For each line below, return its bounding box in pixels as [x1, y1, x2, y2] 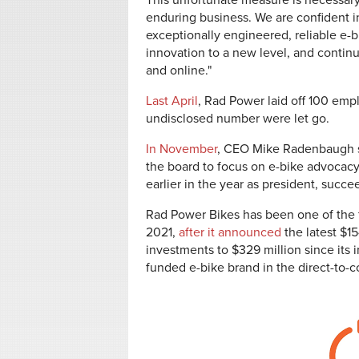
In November [146, 141, 217, 157]
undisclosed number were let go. [146, 111, 329, 127]
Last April [146, 93, 198, 109]
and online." [146, 63, 212, 79]
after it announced [179, 224, 281, 240]
